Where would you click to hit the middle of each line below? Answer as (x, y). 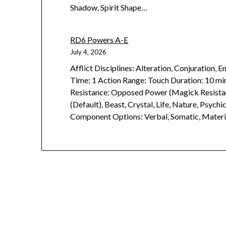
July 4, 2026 (89, 52)
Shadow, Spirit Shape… (109, 8)
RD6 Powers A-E (99, 40)
